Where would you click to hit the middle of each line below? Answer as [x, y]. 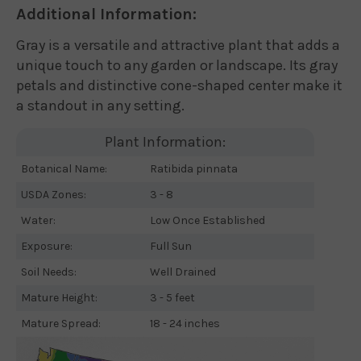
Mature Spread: [61, 324]
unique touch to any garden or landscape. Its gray [177, 65]
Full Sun [171, 246]
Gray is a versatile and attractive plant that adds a [178, 45]
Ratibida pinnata [194, 169]
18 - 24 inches [185, 324]
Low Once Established [207, 220]
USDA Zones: [54, 195]
